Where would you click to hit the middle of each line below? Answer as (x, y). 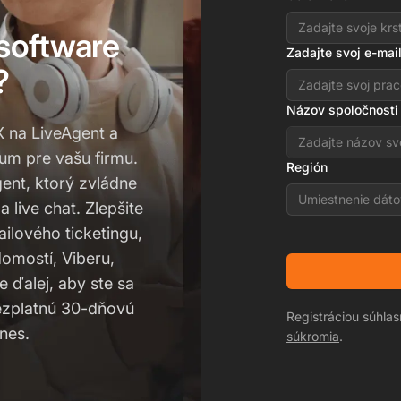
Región (307, 166)
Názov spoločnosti (342, 109)
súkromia (313, 336)
